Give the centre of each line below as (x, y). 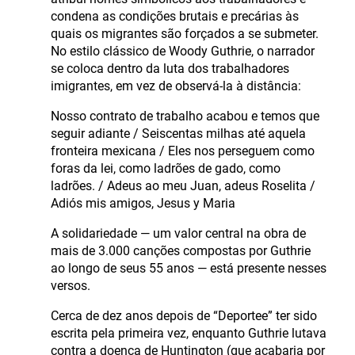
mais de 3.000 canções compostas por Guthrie (181, 250)
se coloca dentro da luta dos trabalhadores (170, 68)
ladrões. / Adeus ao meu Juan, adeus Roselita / (183, 185)
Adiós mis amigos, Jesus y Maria (143, 203)
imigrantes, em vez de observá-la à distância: (176, 86)
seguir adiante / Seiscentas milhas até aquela (178, 133)
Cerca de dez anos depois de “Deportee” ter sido (184, 315)
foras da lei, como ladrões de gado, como (166, 168)
